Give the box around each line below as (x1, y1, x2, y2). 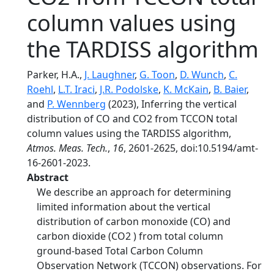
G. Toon (139, 68, 175, 81)
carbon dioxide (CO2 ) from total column (37, 229, 223, 243)
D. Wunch (180, 68, 224, 81)
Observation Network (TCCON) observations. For (37, 259, 262, 272)
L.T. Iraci (58, 83, 95, 96)
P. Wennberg (47, 97, 106, 111)
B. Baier (213, 83, 246, 96)
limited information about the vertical (37, 200, 210, 213)
